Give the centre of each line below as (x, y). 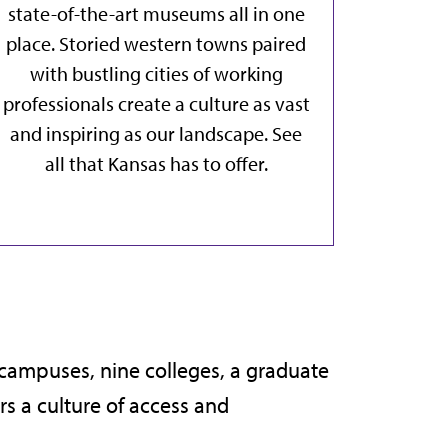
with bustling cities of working (156, 74)
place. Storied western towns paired (156, 44)
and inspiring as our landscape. (141, 134)
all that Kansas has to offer (154, 164)
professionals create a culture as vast (156, 104)
